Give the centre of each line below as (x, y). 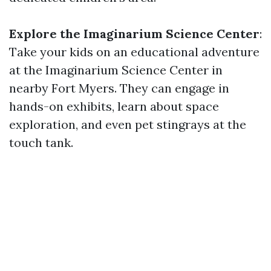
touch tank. (41, 142)
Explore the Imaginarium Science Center (134, 34)
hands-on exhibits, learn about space (114, 106)
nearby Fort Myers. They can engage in (119, 88)
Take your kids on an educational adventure (134, 52)
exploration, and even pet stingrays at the (128, 124)
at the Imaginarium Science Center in (116, 70)
